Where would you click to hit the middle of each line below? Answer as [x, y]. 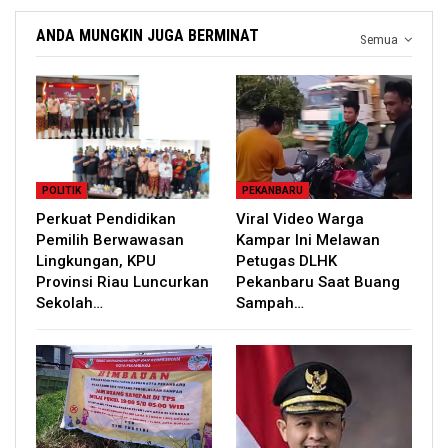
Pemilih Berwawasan [110, 239]
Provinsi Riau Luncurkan [122, 281]
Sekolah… [69, 302]
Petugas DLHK [286, 260]
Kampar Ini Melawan [308, 239]
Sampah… [270, 302]
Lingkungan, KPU [96, 260]
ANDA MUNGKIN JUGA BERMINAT [147, 36]
